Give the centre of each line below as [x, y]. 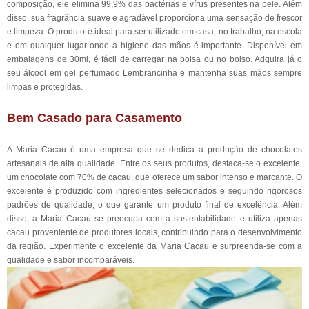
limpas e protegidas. [45, 87]
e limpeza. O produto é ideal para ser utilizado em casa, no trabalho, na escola [154, 32]
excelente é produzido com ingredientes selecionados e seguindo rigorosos [154, 191]
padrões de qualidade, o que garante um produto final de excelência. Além [154, 205]
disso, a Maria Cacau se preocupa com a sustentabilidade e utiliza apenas [154, 219]
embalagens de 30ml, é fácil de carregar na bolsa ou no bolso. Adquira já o [154, 59]
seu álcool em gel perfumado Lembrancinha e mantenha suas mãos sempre [154, 73]
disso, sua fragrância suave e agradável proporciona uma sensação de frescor [154, 18]
